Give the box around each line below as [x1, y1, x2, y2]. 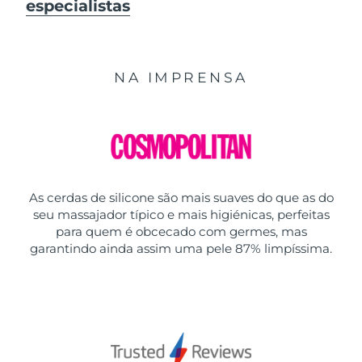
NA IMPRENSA [114, 69, 248, 86]
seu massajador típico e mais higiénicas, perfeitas [32, 206, 330, 222]
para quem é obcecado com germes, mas [55, 223, 307, 239]
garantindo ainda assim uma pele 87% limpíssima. [30, 240, 332, 256]
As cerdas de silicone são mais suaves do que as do [28, 189, 334, 205]
